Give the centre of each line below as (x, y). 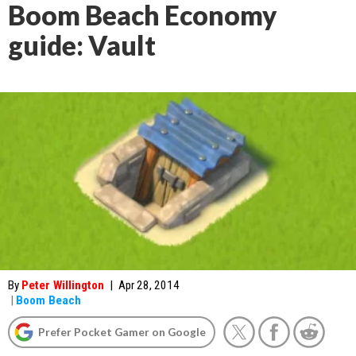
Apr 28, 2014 (149, 285)
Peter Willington (63, 285)
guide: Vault (82, 45)
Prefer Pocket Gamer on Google (122, 332)
